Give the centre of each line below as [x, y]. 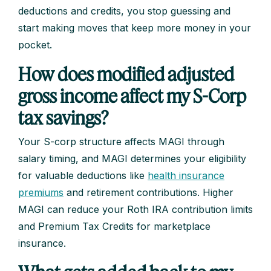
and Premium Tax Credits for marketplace [114, 227]
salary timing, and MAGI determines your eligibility [132, 159]
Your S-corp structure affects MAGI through [121, 142]
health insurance [186, 176]
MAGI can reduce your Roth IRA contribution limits [135, 210]
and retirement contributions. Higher [149, 193]
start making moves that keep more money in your [135, 28]
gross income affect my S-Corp [132, 96]
